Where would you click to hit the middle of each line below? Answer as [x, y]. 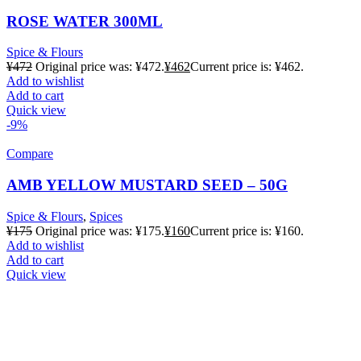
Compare [30, 154]
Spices [106, 216]
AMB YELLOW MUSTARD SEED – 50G [147, 185]
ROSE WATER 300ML [85, 21]
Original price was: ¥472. [100, 67]
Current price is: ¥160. [247, 230]
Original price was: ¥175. [100, 230]
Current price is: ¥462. [247, 67]
